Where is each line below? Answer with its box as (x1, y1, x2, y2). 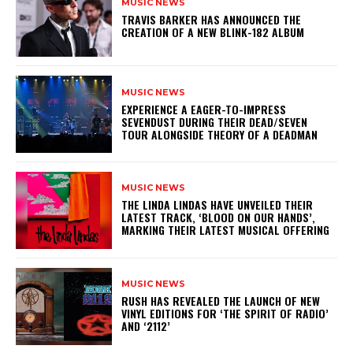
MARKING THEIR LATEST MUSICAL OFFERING (121, 221, 330, 239)
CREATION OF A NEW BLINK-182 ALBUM (121, 23, 305, 40)
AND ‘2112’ (121, 318, 171, 335)
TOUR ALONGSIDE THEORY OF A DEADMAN (121, 125, 325, 143)
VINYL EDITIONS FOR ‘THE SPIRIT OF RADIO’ (121, 305, 329, 322)
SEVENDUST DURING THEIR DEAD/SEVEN (121, 113, 308, 130)
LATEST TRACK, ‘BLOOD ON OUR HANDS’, (121, 209, 316, 226)
